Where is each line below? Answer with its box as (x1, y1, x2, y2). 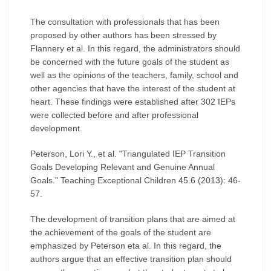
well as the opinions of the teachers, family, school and (30, 70, 238, 80)
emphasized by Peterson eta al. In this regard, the (30, 241, 221, 250)
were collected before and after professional (30, 110, 198, 120)
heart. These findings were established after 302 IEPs (30, 97, 235, 106)
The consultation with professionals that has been (30, 17, 220, 27)
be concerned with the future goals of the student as (30, 57, 229, 67)
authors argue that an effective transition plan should (30, 254, 232, 264)
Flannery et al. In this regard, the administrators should (30, 44, 240, 53)
